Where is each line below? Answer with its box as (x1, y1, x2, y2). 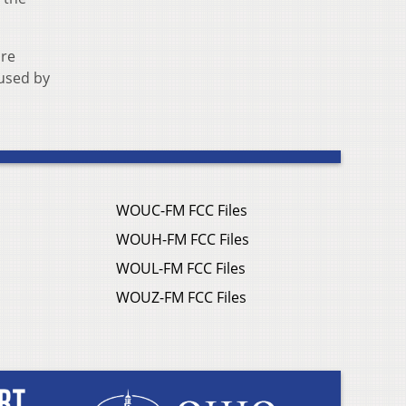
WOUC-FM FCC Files (116, 200, 247, 221)
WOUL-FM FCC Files (116, 258, 246, 279)
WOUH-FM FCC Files (116, 229, 249, 250)
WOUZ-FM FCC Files (116, 287, 246, 308)
